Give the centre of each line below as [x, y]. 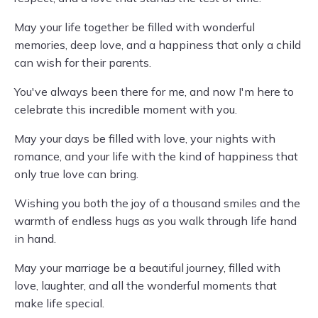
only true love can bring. [76, 174]
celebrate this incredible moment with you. [126, 109]
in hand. [35, 238]
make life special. [59, 303]
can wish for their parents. [83, 62]
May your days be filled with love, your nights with [145, 138]
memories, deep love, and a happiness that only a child [158, 45]
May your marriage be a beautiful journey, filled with [147, 268]
